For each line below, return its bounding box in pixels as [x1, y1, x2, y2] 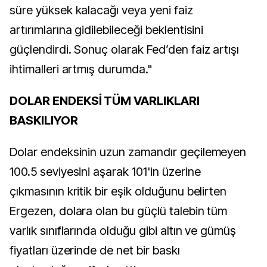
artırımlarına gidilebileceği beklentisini [10, 23, 204, 37]
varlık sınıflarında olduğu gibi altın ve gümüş [10, 223, 237, 238]
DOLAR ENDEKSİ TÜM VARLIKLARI [10, 94, 200, 108]
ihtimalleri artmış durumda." [10, 62, 153, 76]
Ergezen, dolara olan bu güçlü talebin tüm [10, 204, 228, 218]
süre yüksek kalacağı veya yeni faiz [10, 3, 193, 17]
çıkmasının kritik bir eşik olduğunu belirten [10, 184, 227, 198]
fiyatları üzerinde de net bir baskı [10, 243, 180, 257]
